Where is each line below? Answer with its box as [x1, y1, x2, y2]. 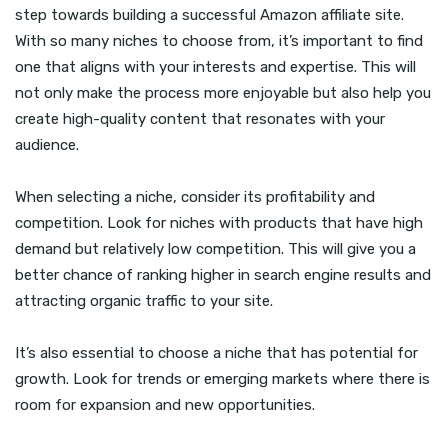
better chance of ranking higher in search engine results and [15, 266, 431, 285]
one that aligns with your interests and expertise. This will [15, 58, 416, 77]
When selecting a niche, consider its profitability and [15, 188, 375, 207]
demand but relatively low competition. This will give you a [15, 240, 416, 259]
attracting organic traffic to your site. [15, 292, 273, 311]
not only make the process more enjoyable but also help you [15, 84, 431, 103]
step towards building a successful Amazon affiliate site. [15, 6, 404, 25]
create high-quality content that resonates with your [15, 110, 385, 129]
